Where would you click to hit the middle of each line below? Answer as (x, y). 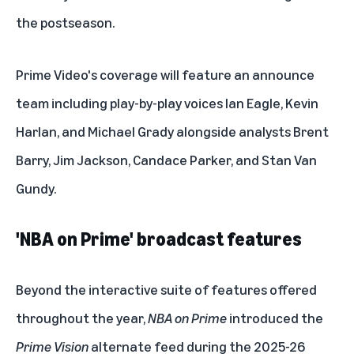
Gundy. (36, 188)
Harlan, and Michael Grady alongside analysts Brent (172, 132)
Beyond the (52, 290)
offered (292, 290)
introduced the (275, 318)
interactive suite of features (178, 290)
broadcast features (219, 239)
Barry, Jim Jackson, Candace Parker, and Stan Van (166, 160)
